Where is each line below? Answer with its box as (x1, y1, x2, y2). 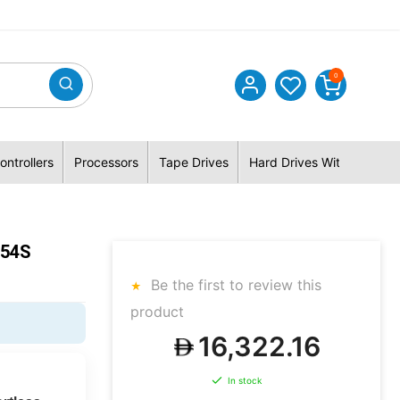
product (130, 303, 184, 321)
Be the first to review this (146, 276, 321, 294)
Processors (73, 154, 138, 170)
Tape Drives (158, 154, 229, 170)
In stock (228, 375, 262, 387)
